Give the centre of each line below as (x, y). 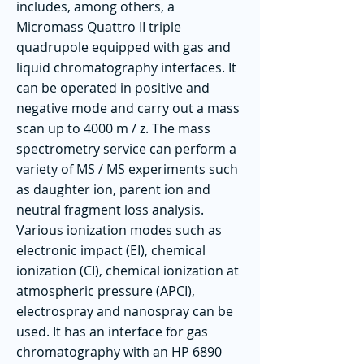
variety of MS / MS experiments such (127, 169)
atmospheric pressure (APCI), (106, 291)
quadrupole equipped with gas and (123, 47)
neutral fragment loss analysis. (110, 210)
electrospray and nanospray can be (125, 311)
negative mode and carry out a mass (128, 108)
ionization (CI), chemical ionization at (128, 271)
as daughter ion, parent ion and (113, 189)
